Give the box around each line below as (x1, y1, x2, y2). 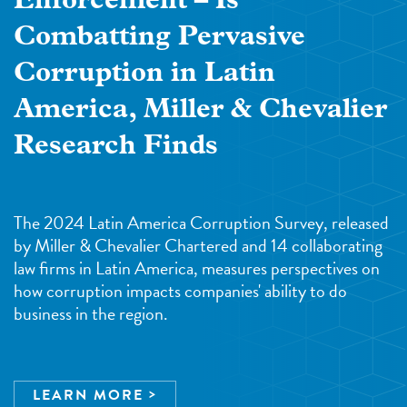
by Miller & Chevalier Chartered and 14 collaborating (14, 232, 382, 260)
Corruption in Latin (14, 60, 275, 89)
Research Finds (14, 133, 218, 162)
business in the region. (14, 300, 172, 328)
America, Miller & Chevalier (14, 96, 387, 125)
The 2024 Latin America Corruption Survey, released (14, 209, 389, 237)
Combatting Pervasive (14, 24, 305, 53)
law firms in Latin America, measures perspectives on (14, 254, 380, 283)
